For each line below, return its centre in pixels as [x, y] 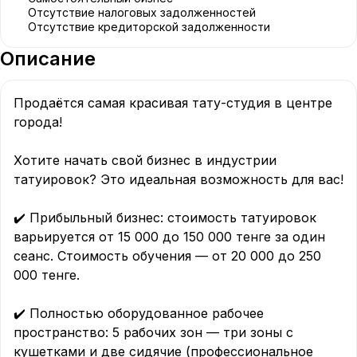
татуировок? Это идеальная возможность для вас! [178, 179]
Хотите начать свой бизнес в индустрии [147, 160]
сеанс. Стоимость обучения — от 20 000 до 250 [169, 256]
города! [38, 122]
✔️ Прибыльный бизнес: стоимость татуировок [167, 218]
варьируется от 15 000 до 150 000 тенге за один [171, 237]
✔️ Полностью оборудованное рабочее [141, 313]
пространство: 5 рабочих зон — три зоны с [155, 332]
